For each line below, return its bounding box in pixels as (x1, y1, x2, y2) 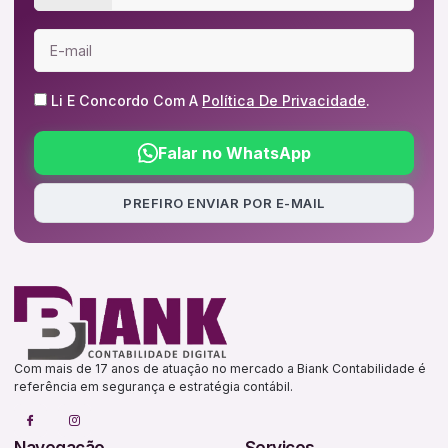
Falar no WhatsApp (157, 143, 311, 164)
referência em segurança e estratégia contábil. (14, 378, 294, 394)
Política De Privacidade (202, 92, 367, 110)
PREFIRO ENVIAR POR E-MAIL (123, 194, 325, 211)
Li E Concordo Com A (51, 92, 203, 110)
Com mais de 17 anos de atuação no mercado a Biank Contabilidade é (14, 360, 427, 376)
